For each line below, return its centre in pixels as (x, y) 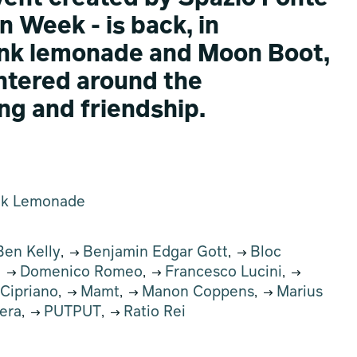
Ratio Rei (153, 312)
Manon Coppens (196, 292)
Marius (298, 292)
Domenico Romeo (79, 273)
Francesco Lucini (222, 273)
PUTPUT (71, 312)
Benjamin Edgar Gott (153, 253)
